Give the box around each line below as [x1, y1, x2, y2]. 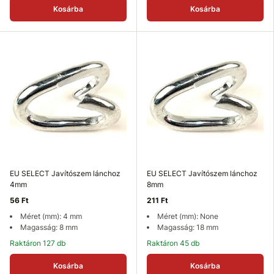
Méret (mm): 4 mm [20, 212, 82, 221]
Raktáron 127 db [15, 239, 65, 248]
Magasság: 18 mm [157, 223, 218, 232]
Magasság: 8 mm [20, 223, 78, 232]
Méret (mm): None [157, 212, 218, 221]
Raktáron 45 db [152, 239, 199, 248]
